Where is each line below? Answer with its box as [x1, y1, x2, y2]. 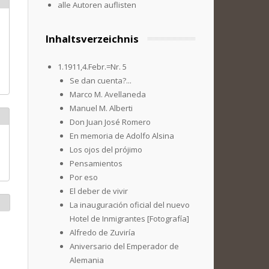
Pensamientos [70, 158, 122, 169]
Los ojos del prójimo [70, 144, 142, 155]
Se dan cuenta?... [70, 75, 131, 86]
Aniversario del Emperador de [70, 241, 179, 252]
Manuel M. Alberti [70, 103, 133, 113]
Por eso [70, 172, 98, 183]
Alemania [70, 255, 104, 265]
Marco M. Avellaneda [70, 89, 146, 100]
